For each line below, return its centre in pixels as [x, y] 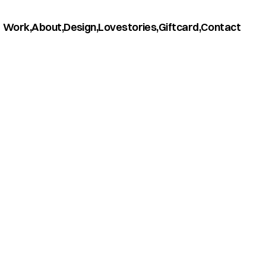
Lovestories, [128, 27]
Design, [81, 27]
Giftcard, [179, 27]
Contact [221, 27]
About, [48, 27]
